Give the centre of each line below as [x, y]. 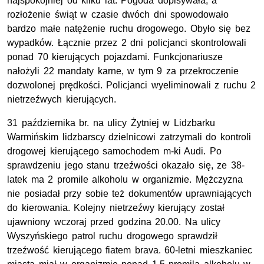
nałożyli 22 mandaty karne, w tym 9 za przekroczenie [123, 71]
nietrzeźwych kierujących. [62, 100]
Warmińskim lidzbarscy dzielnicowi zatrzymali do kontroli [129, 137]
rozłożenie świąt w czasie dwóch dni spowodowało [118, 15]
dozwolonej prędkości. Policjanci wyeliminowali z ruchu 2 [132, 85]
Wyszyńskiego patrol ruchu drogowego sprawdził [113, 236]
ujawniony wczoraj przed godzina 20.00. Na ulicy [114, 222]
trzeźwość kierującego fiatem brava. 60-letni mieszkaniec [130, 250]
